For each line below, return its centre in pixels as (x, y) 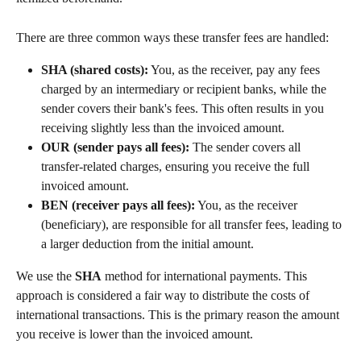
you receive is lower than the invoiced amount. (135, 334)
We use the (46, 276)
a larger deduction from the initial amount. (147, 244)
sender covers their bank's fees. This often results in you (184, 109)
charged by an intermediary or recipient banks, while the (185, 89)
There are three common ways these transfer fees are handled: (172, 37)
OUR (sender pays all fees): (115, 147)
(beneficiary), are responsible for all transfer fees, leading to (193, 225)
